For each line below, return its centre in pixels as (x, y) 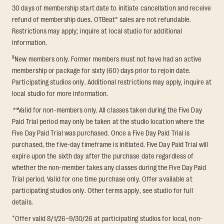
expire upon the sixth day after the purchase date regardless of (103, 156)
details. (22, 202)
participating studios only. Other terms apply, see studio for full (102, 191)
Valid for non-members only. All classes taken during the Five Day (110, 110)
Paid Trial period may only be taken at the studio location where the (108, 122)
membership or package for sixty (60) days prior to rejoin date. (101, 71)
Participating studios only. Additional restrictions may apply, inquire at (112, 82)
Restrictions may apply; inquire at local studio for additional (97, 31)
